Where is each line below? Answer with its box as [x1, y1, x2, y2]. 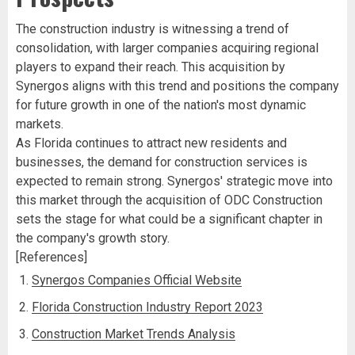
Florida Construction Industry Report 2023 [32, 299, 263, 315]
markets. [16, 116, 63, 132]
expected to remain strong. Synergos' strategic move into [16, 173, 333, 189]
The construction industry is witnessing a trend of [16, 21, 289, 36]
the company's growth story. [16, 230, 170, 246]
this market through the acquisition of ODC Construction [16, 192, 323, 208]
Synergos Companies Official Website [32, 272, 242, 288]
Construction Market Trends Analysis [32, 326, 235, 342]
